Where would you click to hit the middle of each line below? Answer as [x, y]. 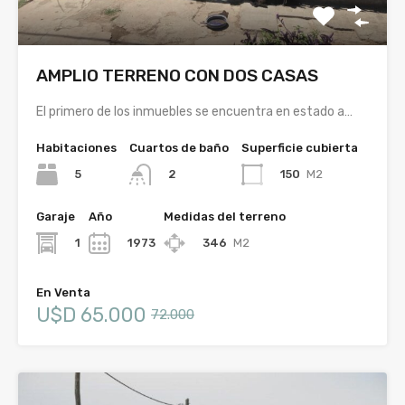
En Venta [63, 293]
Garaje [56, 217]
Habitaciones [76, 147]
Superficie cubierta [300, 147]
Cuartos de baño [179, 147]
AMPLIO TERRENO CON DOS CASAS [177, 75]
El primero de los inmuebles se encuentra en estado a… [194, 111]
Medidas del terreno [225, 217]
